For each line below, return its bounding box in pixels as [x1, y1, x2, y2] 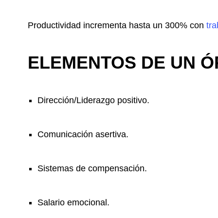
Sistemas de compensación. [37, 163, 147, 174]
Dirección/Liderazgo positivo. [37, 95, 149, 106]
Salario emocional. [37, 198, 109, 208]
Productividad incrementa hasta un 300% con [28, 20, 206, 31]
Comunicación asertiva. [37, 129, 128, 140]
